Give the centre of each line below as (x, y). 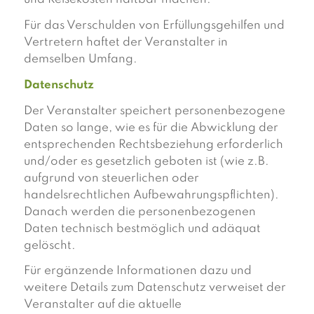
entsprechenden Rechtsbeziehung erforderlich (153, 144)
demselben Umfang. (80, 59)
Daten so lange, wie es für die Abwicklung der (151, 128)
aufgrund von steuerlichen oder (111, 178)
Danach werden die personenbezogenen (139, 212)
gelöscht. (49, 245)
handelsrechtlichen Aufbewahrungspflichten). (151, 195)
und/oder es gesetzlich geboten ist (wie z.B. (146, 161)
